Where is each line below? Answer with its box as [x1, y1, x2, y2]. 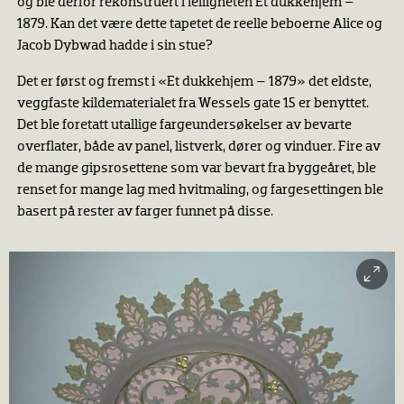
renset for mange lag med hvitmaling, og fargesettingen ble [16, 183, 383, 197]
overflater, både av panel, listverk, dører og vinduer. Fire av [16, 140, 381, 154]
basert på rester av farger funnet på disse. [16, 205, 276, 219]
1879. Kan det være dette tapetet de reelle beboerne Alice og [16, 17, 382, 32]
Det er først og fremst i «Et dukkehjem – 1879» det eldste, [16, 75, 372, 89]
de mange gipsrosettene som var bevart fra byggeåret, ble [16, 161, 376, 176]
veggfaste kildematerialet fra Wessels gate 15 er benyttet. [16, 96, 369, 111]
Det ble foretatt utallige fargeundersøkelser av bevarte [16, 118, 352, 133]
